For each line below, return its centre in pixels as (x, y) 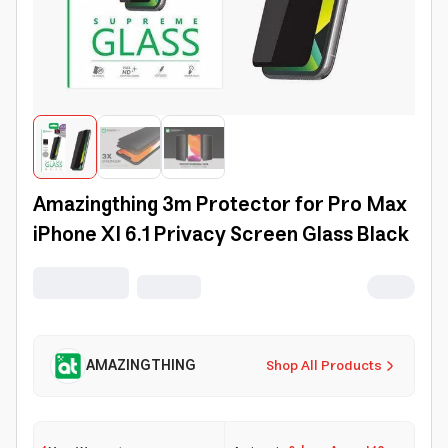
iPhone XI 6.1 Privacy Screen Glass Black (221, 235)
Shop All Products (324, 366)
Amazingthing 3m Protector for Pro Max (220, 205)
